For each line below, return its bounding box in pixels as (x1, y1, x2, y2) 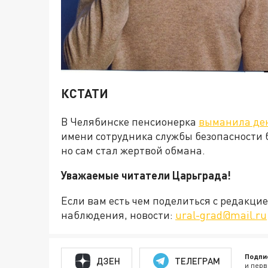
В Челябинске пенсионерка (61, 115, 199, 128)
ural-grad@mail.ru (175, 208, 267, 221)
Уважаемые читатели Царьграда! (61, 169, 231, 182)
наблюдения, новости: (61, 208, 175, 221)
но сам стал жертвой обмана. (61, 144, 208, 157)
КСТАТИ (61, 85, 108, 100)
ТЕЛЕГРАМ (174, 255, 220, 266)
